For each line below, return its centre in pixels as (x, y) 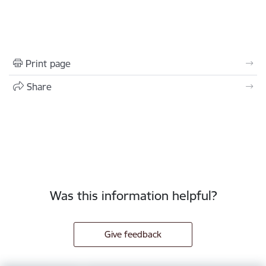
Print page (48, 63)
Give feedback (133, 234)
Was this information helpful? (133, 195)
